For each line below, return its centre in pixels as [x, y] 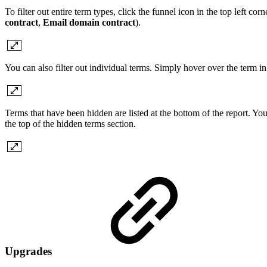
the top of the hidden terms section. [70, 123]
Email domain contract [89, 22]
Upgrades [30, 251]
